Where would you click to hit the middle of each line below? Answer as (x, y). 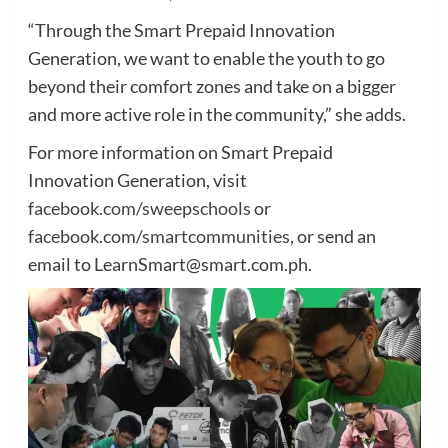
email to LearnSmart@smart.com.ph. (169, 263)
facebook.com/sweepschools (139, 207)
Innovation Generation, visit (137, 179)
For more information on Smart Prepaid (180, 151)
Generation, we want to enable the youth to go (206, 57)
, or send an (332, 235)
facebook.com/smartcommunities (158, 235)
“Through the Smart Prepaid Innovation (181, 29)
